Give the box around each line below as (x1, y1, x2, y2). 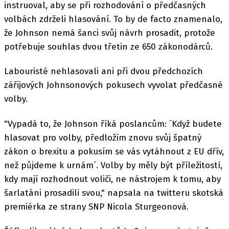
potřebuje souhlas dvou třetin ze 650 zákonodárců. (4, 41, 213, 52)
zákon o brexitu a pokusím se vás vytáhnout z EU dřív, (4, 146, 224, 157)
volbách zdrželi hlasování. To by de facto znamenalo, (4, 14, 222, 25)
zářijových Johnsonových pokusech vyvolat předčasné (4, 80, 223, 91)
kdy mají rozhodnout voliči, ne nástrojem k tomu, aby (4, 173, 221, 185)
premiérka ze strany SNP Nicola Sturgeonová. (4, 201, 189, 212)
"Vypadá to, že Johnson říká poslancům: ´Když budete (4, 118, 222, 129)
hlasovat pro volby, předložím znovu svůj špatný (4, 132, 201, 143)
